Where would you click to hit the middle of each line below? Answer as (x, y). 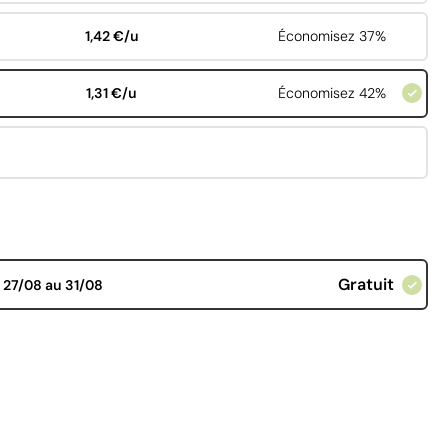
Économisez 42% (331, 93)
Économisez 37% (331, 36)
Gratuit (365, 285)
